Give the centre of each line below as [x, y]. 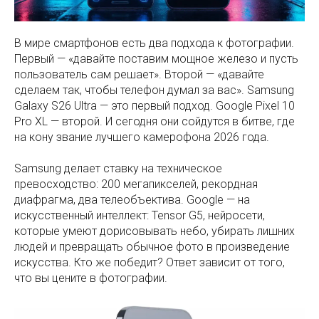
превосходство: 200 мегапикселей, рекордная [136, 184]
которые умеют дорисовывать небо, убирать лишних [155, 231]
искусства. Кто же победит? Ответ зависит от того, [150, 263]
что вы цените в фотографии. [91, 278]
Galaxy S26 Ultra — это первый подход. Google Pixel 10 [155, 106]
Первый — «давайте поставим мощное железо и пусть [156, 59]
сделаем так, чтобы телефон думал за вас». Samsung [154, 90]
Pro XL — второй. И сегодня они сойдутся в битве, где [155, 122]
